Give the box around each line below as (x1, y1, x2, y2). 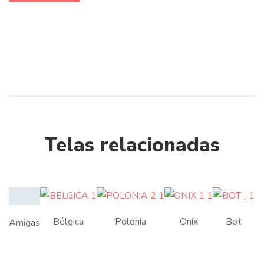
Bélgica (53, 215, 84, 229)
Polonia (115, 215, 146, 229)
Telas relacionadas (44, 131, 220, 159)
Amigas (9, 216, 40, 229)
